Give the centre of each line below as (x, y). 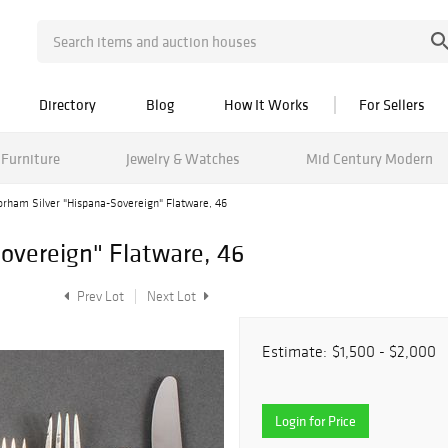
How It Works (266, 104)
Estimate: (294, 351)
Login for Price (315, 421)
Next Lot (173, 296)
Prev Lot (99, 296)
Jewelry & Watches (182, 158)
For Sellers (392, 104)
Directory (67, 104)
